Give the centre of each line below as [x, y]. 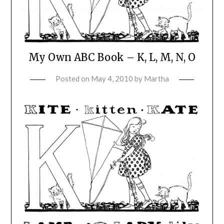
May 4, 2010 [112, 78]
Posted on [73, 78]
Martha [156, 78]
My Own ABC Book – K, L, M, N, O [112, 57]
